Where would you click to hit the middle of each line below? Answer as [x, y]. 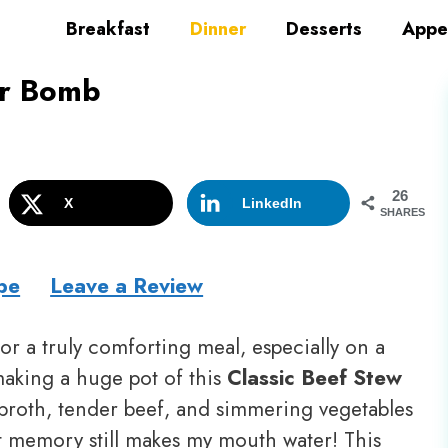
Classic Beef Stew [314, 377]
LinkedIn [271, 202]
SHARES [403, 211]
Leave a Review [127, 285]
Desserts [324, 29]
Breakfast [108, 29]
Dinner [218, 29]
